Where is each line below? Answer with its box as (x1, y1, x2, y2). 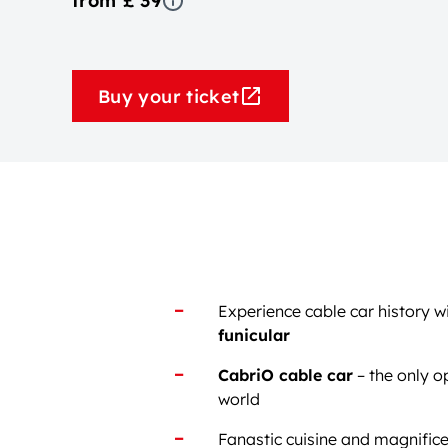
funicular (218, 325, 290, 345)
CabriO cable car (218, 365, 353, 385)
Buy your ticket (98, 84, 240, 108)
